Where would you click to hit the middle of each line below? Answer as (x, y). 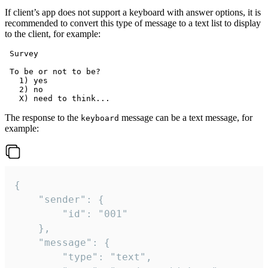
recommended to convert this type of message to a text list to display (133, 23)
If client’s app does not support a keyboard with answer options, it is (133, 13)
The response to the (43, 118)
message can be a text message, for (186, 118)
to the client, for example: (53, 34)
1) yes (26, 81)
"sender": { (26, 200)
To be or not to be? (53, 72)
